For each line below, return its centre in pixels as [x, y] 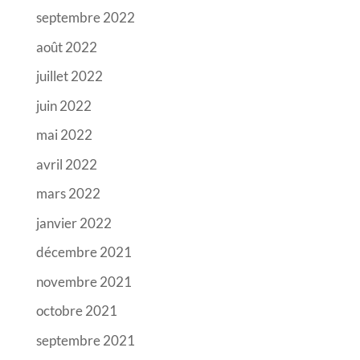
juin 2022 [63, 105]
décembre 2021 [84, 252]
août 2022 [66, 47]
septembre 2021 [85, 340]
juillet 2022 [69, 76]
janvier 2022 [74, 223]
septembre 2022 [85, 18]
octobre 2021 [76, 311]
